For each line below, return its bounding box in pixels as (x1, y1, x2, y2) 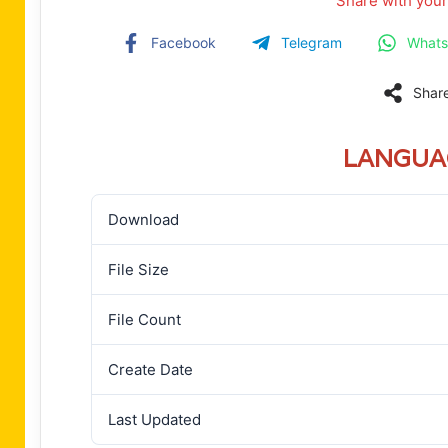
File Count (108, 309, 181, 329)
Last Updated (108, 409, 201, 429)
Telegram (281, 33, 343, 51)
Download (108, 209, 179, 229)
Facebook (151, 33, 217, 51)
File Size (108, 259, 169, 279)
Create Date (108, 359, 193, 379)
